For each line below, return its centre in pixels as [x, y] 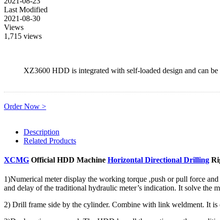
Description [41, 132]
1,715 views [23, 36]
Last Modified [26, 9]
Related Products [50, 140]
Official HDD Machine [68, 160]
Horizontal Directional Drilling [158, 160]
